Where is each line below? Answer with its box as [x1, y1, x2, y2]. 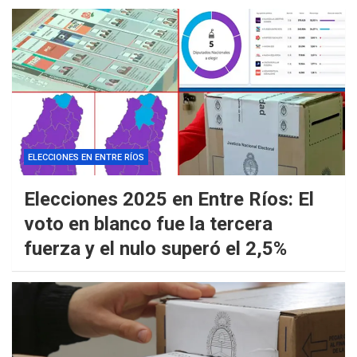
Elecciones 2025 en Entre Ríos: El [24, 188, 314, 211]
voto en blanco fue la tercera [24, 213, 273, 236]
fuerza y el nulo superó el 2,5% [24, 237, 287, 261]
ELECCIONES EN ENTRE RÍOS [28, 152, 144, 163]
